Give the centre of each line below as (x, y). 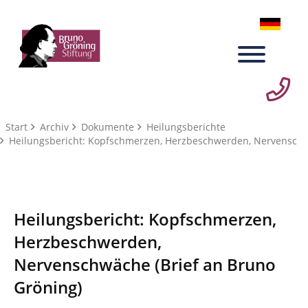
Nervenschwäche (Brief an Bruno (145, 264)
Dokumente (105, 126)
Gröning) (48, 287)
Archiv (52, 126)
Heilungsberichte (183, 126)
